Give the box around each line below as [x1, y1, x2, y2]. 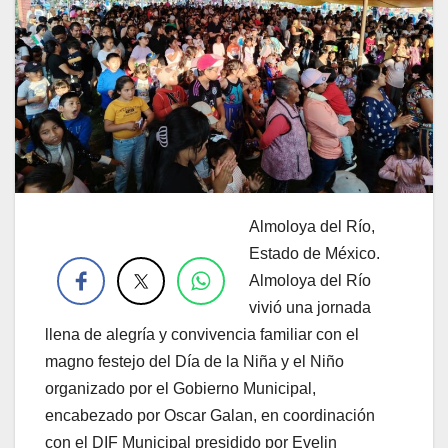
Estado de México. [249, 244, 380, 262]
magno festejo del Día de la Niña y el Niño [45, 352, 344, 370]
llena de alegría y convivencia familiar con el [45, 325, 359, 343]
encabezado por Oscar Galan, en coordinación [45, 406, 375, 424]
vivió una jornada [249, 298, 371, 316]
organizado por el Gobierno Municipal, [45, 379, 316, 397]
